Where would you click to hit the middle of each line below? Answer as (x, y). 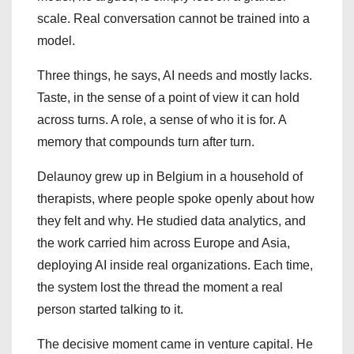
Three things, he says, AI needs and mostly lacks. (175, 76)
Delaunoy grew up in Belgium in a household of (170, 177)
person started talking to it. (110, 310)
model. (56, 41)
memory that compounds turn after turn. (146, 142)
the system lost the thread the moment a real (160, 288)
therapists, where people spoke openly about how (176, 199)
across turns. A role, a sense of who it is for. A (162, 120)
